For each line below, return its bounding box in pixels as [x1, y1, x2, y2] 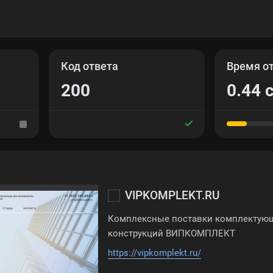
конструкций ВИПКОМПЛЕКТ [108, 228, 236, 239]
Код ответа [61, 60, 118, 73]
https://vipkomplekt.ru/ [108, 247, 202, 258]
